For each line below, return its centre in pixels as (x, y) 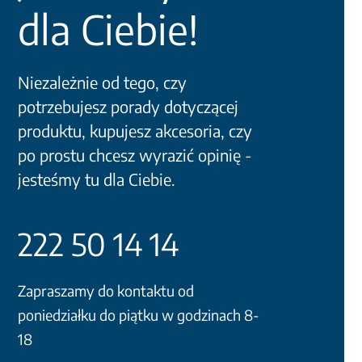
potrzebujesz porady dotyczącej (128, 107)
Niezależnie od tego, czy (102, 82)
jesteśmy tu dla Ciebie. (97, 179)
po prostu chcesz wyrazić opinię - (135, 155)
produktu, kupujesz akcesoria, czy (135, 131)
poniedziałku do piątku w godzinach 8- (139, 315)
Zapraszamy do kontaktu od (106, 291)
